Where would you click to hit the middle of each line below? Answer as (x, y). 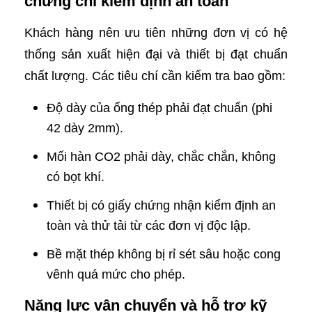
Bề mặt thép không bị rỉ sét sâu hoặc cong (164, 254)
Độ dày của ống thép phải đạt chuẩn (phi (159, 108)
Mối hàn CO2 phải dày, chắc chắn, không (161, 157)
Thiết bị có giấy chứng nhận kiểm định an (161, 205)
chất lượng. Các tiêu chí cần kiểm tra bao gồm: (155, 76)
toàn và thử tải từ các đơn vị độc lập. (149, 226)
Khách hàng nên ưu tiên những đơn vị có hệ (156, 33)
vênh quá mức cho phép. (116, 274)
